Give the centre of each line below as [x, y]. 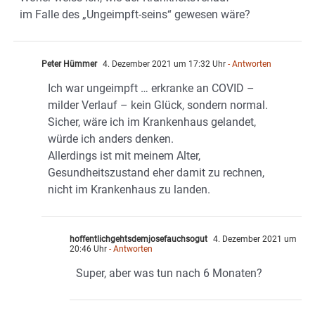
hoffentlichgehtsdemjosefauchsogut [139, 239]
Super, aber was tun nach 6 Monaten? [169, 274]
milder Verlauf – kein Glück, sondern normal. [158, 105]
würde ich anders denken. [111, 139]
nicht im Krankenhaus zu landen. [129, 190]
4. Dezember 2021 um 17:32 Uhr [163, 64]
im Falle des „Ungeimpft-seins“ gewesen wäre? [135, 15]
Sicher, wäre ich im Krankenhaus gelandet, [152, 122]
